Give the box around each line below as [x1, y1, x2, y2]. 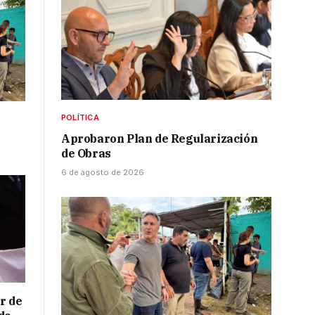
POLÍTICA [61, 112, 99, 123]
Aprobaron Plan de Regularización [61, 131, 258, 146]
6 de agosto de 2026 [61, 167, 144, 178]
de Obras [61, 146, 111, 161]
